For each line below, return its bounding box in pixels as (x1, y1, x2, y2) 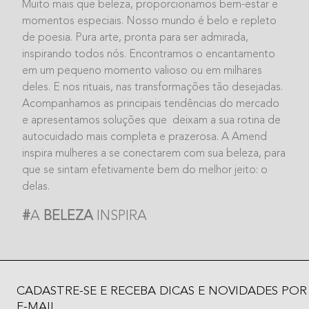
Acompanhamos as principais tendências (22, 98, 217, 110)
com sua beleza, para (181, 148, 286, 159)
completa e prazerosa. (108, 131, 219, 143)
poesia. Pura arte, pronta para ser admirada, (35, 32, 248, 43)
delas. (22, 181, 50, 192)
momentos (22, 15, 74, 27)
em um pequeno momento (22, 65, 152, 77)
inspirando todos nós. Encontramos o (22, 48, 203, 60)
